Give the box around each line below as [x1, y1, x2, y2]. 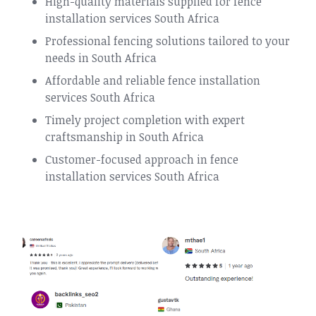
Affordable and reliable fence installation [45, 73, 260, 88]
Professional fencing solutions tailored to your [45, 33, 290, 49]
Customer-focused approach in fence [45, 152, 238, 167]
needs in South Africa [45, 50, 157, 66]
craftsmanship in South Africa [45, 129, 204, 145]
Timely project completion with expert [45, 112, 245, 128]
